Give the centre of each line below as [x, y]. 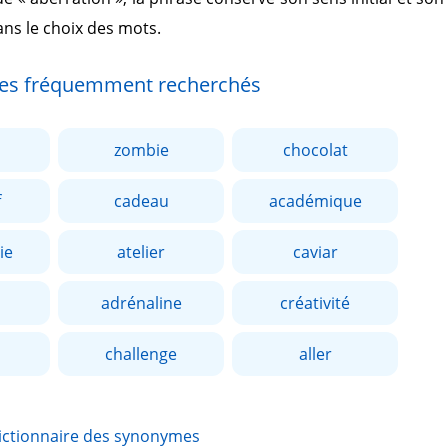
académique [315, 201]
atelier [141, 252]
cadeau [141, 201]
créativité [315, 303]
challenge [141, 354]
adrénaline [141, 303]
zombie [141, 150]
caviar [315, 252]
